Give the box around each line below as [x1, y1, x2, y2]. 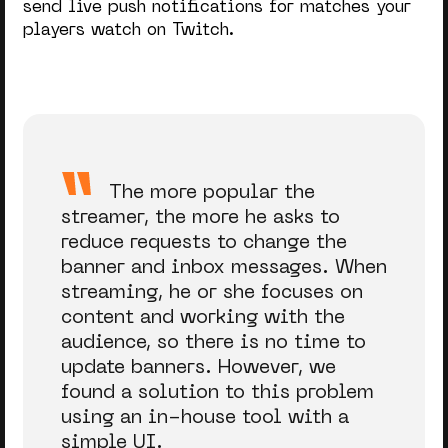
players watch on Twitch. [22, 22, 234, 39]
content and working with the [60, 309, 345, 328]
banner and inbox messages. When [60, 259, 387, 278]
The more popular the [108, 184, 315, 203]
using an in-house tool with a [60, 409, 349, 428]
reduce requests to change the [60, 234, 347, 253]
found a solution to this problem [60, 384, 374, 403]
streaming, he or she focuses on [60, 284, 363, 303]
